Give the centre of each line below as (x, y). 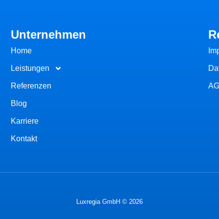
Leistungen (30, 68)
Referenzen (31, 86)
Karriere (25, 121)
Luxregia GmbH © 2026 (109, 201)
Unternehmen (49, 34)
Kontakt (24, 138)
